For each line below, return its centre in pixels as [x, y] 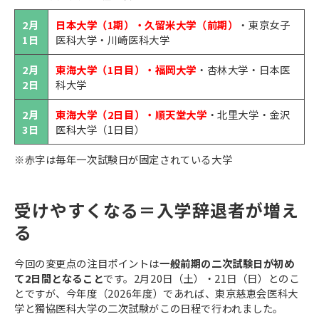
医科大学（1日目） [100, 129]
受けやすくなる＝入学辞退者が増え [157, 209]
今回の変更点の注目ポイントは [87, 263]
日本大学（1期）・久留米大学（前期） [147, 25]
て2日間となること [59, 278]
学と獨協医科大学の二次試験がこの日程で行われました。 [149, 308]
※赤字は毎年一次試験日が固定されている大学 [124, 159]
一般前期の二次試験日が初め [227, 263]
